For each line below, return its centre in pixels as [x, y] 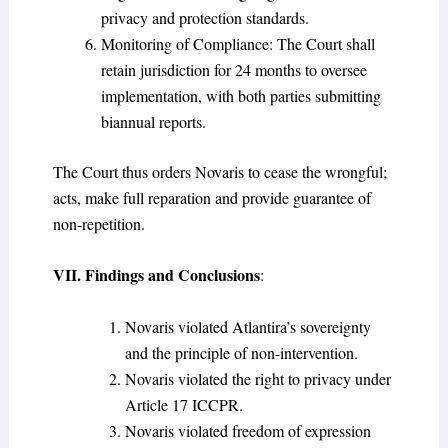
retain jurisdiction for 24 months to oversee [233, 69]
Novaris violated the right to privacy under [257, 378]
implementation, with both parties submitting [240, 95]
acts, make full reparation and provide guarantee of [211, 197]
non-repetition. [98, 223]
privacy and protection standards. [204, 17]
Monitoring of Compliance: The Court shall [237, 43]
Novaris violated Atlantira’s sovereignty [247, 326]
